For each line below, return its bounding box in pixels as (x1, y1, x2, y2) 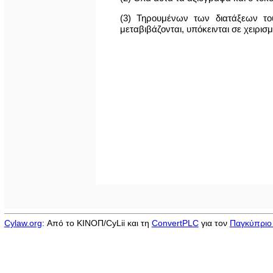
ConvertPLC (151, 218, 199, 228)
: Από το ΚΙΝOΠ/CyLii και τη (41, 218, 152, 228)
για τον (198, 218, 230, 228)
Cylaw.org (4, 218, 42, 228)
